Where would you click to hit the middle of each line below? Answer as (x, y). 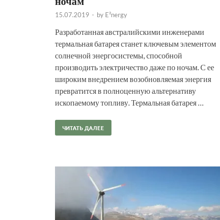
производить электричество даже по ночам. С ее (135, 67)
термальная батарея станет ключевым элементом (136, 43)
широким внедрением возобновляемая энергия (133, 79)
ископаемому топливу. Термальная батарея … (129, 102)
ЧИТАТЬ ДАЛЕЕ (83, 127)
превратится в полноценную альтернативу (125, 90)
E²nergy (116, 14)
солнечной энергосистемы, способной (119, 55)
